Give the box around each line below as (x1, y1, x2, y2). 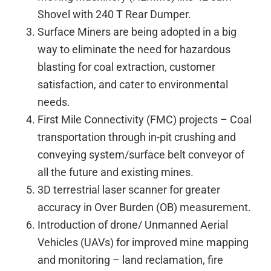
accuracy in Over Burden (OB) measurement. (38, 200, 252, 214)
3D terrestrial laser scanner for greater (38, 183, 221, 196)
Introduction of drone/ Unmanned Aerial (38, 218, 229, 231)
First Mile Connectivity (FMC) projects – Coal (38, 113, 252, 126)
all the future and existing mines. (38, 165, 194, 178)
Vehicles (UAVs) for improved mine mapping (38, 235, 249, 249)
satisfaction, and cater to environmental (38, 77, 229, 91)
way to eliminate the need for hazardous (38, 42, 231, 56)
